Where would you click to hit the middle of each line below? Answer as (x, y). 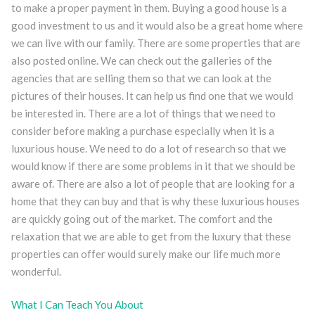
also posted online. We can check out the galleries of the (141, 60)
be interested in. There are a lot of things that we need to (143, 113)
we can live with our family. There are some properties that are (155, 43)
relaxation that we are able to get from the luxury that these (151, 236)
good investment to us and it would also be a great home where (157, 25)
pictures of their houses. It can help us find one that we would (152, 95)
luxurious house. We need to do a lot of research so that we (148, 148)
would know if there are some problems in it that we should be (153, 166)
